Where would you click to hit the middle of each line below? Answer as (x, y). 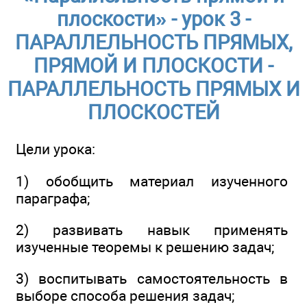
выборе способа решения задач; (125, 296)
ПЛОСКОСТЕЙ (153, 113)
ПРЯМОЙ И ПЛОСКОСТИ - (153, 66)
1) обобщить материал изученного (152, 181)
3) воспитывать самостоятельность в (152, 279)
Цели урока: (56, 149)
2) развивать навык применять (152, 230)
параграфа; (53, 198)
